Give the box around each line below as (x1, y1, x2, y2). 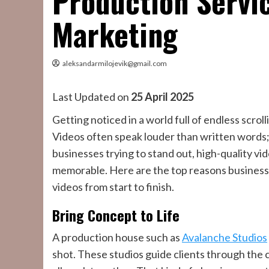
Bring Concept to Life (52, 204, 180, 226)
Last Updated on (52, 90, 131, 103)
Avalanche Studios (182, 231, 267, 244)
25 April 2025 (131, 90, 194, 103)
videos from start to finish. (52, 180, 174, 193)
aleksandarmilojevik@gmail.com (62, 59, 167, 68)
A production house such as (52, 231, 182, 244)
